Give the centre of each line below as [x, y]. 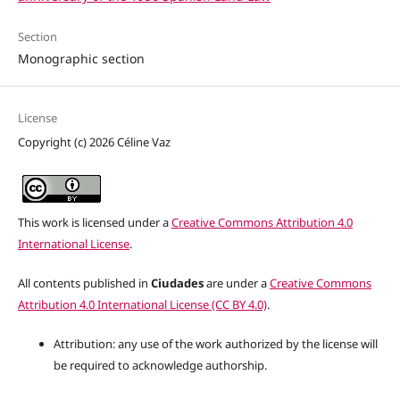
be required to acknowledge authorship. [160, 366]
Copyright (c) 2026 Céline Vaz [94, 142]
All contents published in [84, 283]
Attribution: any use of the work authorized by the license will [215, 344]
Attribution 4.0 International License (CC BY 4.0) [142, 305]
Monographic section [81, 59]
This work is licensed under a [94, 223]
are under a [236, 283]
